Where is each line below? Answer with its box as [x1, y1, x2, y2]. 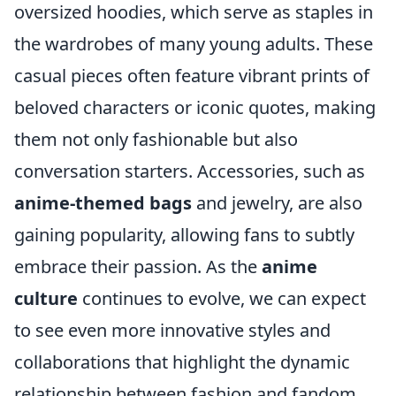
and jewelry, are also [192, 191, 362, 215]
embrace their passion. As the [14, 255, 262, 278]
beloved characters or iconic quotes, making [14, 95, 376, 119]
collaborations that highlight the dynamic [14, 350, 350, 374]
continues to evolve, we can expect [78, 286, 366, 310]
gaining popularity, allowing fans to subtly [14, 223, 354, 247]
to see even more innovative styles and [14, 318, 331, 342]
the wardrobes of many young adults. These [14, 32, 373, 56]
